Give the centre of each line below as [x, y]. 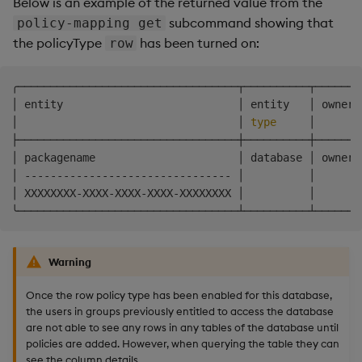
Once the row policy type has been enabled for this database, [179, 295]
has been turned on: [198, 43]
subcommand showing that [250, 23]
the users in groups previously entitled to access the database [180, 311]
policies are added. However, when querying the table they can [183, 343]
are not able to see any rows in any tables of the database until [182, 327]
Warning [70, 262]
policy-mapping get [89, 23]
